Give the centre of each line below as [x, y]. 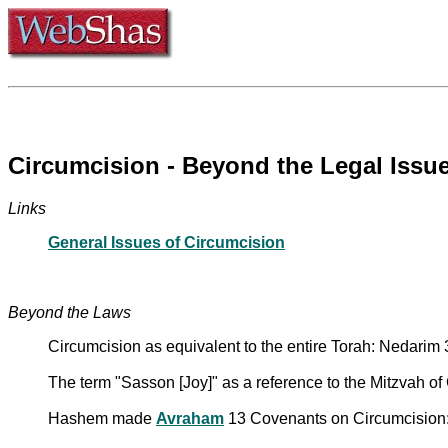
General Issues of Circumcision [166, 242]
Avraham [190, 418]
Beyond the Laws [69, 312]
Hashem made [102, 418]
